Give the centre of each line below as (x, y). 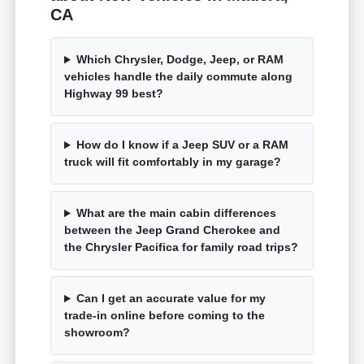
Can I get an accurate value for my (171, 299)
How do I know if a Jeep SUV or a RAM (182, 145)
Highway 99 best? (114, 94)
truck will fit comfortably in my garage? (173, 162)
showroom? (97, 333)
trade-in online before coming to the (165, 316)
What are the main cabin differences (176, 213)
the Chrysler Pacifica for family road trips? (182, 247)
